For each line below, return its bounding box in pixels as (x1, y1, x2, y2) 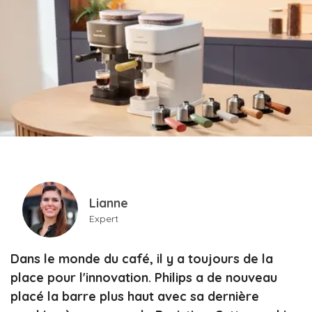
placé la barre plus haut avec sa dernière (10, 288, 259, 305)
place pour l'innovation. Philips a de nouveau (10, 270, 277, 286)
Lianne (89, 194, 128, 211)
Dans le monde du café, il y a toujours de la (10, 251, 273, 267)
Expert (89, 212, 118, 225)
